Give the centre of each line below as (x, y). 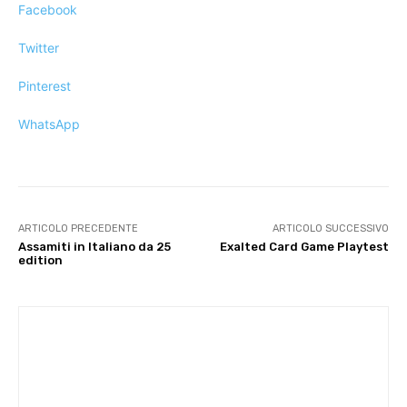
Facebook (48, 10)
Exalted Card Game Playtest (304, 247)
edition (40, 261)
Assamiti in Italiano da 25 (94, 247)
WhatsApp (49, 124)
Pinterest (45, 86)
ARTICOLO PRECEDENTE (78, 229)
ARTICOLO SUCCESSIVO (330, 229)
